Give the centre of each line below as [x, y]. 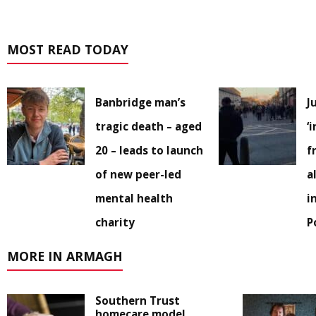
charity [115, 222]
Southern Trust [138, 300]
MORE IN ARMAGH [65, 256]
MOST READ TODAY [68, 49]
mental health [134, 198]
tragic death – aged [148, 126]
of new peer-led [138, 174]
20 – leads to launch [149, 150]
